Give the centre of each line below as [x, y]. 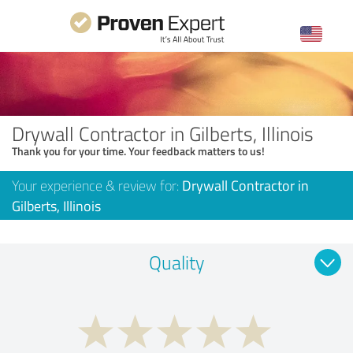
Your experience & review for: [97, 185]
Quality [176, 262]
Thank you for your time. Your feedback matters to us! [138, 150]
